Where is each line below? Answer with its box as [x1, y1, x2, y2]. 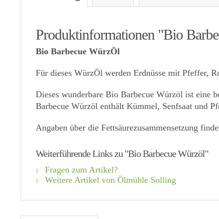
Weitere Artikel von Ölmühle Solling [43, 175, 176, 185]
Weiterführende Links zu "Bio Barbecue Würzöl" [36, 148, 208, 159]
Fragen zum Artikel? [43, 165, 118, 175]
